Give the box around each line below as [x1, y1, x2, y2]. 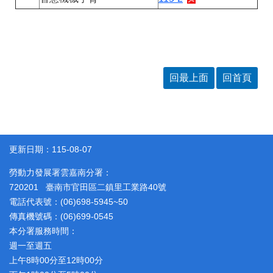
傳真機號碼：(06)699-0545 [9, 211, 113, 221]
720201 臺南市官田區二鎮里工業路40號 [9, 182, 166, 192]
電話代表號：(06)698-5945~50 [9, 196, 128, 207]
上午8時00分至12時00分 [9, 255, 103, 265]
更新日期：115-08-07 [9, 144, 92, 154]
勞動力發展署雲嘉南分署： [9, 167, 112, 177]
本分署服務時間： [9, 225, 77, 236]
